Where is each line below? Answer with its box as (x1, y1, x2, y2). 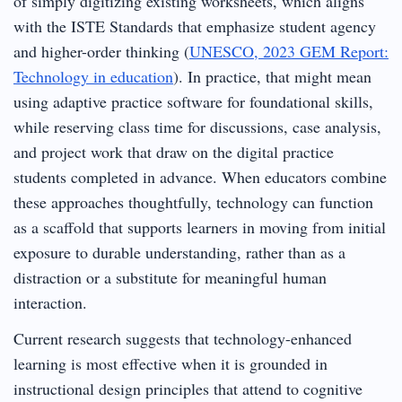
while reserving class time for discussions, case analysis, (13, 115, 381, 137)
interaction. (13, 291, 87, 313)
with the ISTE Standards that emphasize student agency (13, 14, 376, 37)
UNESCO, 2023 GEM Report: (189, 39, 389, 62)
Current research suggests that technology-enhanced (13, 327, 352, 349)
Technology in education (13, 65, 173, 87)
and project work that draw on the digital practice (13, 140, 334, 162)
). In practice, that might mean (173, 65, 371, 87)
